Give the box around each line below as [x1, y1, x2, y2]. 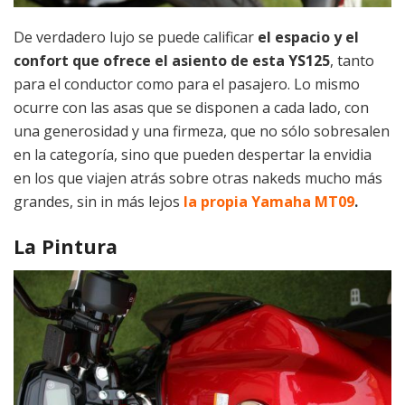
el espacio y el [258, 27, 359, 48]
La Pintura [14, 233, 118, 259]
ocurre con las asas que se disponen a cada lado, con [14, 98, 369, 118]
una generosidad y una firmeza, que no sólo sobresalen [14, 121, 390, 142]
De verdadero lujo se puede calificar [14, 27, 258, 48]
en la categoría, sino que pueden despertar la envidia [14, 145, 372, 165]
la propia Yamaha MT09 [184, 192, 354, 212]
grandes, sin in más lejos [14, 192, 180, 212]
